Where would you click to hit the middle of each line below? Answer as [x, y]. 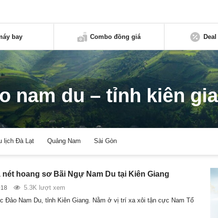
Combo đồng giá [116, 36]
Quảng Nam [64, 141]
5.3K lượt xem [44, 187]
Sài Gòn [106, 141]
